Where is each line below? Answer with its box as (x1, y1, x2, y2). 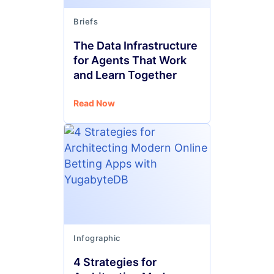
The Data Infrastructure (73, 39, 198, 52)
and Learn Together (73, 68, 177, 81)
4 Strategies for (73, 256, 157, 268)
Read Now (73, 98, 115, 108)
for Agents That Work (73, 54, 187, 67)
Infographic (73, 233, 120, 243)
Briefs (73, 17, 98, 26)
